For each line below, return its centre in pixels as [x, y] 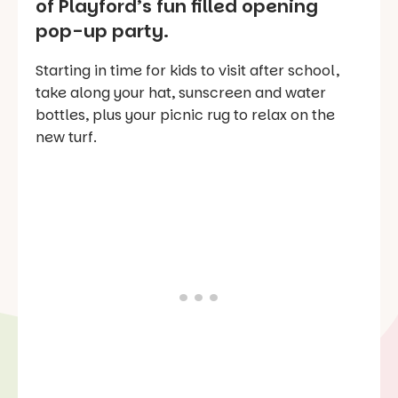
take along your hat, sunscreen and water [181, 92]
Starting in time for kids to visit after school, [187, 70]
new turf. [68, 137]
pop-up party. [102, 31]
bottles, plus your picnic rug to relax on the [185, 115]
